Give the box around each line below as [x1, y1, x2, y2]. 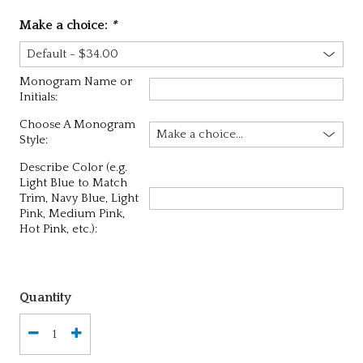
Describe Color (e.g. [19, 160, 127, 174]
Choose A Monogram [19, 117, 135, 131]
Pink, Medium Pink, [19, 207, 125, 220]
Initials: [19, 90, 58, 104]
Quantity [19, 290, 71, 305]
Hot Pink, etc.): [19, 222, 97, 236]
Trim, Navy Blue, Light [19, 191, 139, 205]
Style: [19, 133, 48, 147]
